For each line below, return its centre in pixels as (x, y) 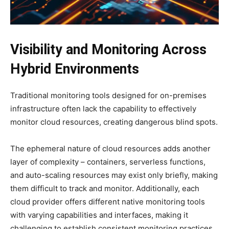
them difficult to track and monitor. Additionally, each (105, 188)
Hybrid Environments (75, 69)
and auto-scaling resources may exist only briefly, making (114, 175)
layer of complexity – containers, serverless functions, (108, 162)
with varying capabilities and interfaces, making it (99, 215)
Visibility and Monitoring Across (108, 49)
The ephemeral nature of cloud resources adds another (110, 148)
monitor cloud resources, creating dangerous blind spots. (114, 122)
